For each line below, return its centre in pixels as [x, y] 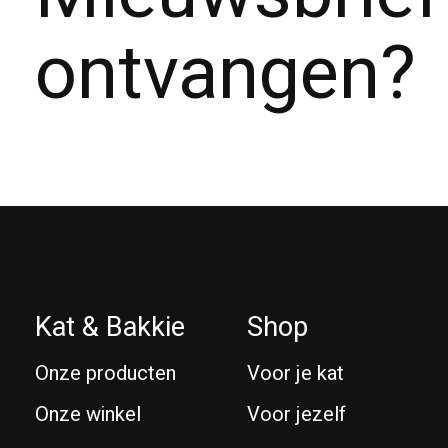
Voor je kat [296, 373]
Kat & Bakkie [110, 326]
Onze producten [105, 373]
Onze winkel [88, 415]
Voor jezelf [297, 415]
